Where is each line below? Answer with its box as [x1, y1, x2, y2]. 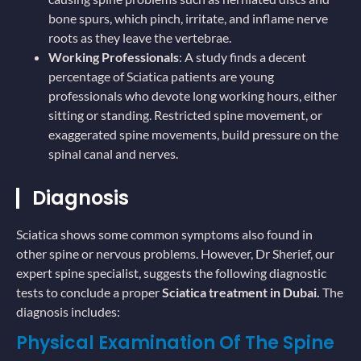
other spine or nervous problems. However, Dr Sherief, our [16, 246, 334, 262]
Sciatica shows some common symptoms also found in [16, 226, 313, 243]
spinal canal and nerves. [48, 146, 180, 162]
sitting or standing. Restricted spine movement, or [48, 107, 322, 123]
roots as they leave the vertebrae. [48, 30, 231, 46]
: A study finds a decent [179, 49, 306, 65]
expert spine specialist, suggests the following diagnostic [16, 265, 326, 281]
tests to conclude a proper [16, 284, 162, 301]
